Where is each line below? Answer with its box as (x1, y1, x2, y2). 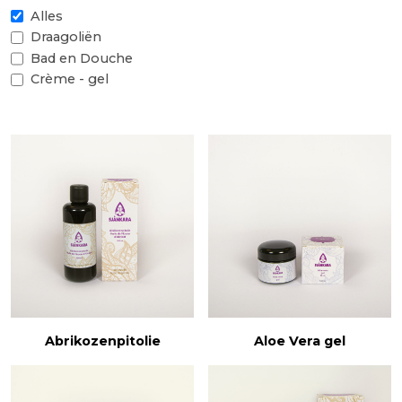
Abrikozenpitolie (44, 332, 161, 349)
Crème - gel (30, 71, 109, 88)
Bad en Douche (30, 49, 133, 66)
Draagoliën (30, 29, 101, 46)
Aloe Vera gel (254, 332, 345, 349)
